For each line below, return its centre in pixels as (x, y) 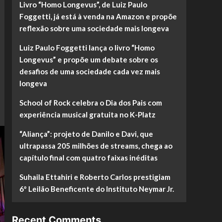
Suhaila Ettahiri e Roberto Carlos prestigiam (95, 177)
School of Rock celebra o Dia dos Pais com (90, 103)
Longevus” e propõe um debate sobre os (88, 59)
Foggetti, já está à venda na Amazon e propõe (98, 16)
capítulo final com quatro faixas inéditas (88, 158)
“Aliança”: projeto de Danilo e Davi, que (86, 134)
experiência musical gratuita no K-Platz (87, 114)
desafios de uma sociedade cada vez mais (89, 71)
